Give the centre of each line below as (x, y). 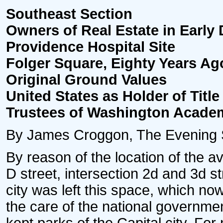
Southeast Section (69, 14)
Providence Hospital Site (91, 47)
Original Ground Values (86, 80)
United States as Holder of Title (113, 96)
